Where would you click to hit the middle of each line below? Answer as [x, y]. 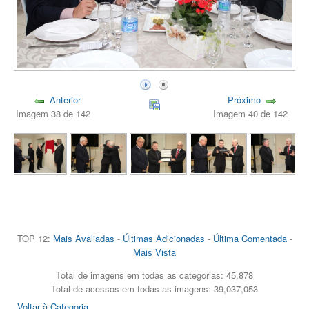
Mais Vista [154, 252]
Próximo [244, 99]
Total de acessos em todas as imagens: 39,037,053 [154, 288]
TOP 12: [35, 238]
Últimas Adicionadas [163, 238]
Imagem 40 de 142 [253, 113]
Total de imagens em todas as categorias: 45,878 [154, 275]
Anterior [65, 99]
